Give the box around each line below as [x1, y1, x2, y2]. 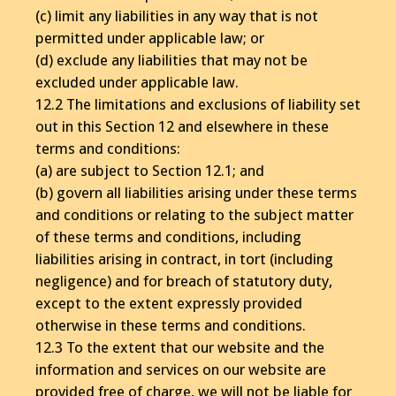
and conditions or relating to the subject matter [35, 205, 354, 224]
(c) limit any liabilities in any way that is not [35, 6, 318, 25]
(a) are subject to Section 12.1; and [35, 161, 264, 179]
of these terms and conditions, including [35, 227, 301, 246]
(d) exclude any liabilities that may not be [35, 50, 308, 69]
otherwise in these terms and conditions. [35, 316, 306, 334]
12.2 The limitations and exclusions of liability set [35, 95, 361, 113]
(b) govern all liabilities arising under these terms [35, 183, 357, 202]
